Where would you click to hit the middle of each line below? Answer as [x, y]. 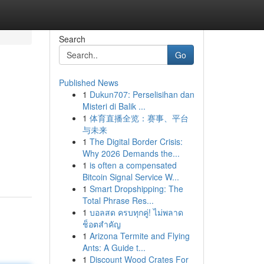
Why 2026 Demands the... [131, 153]
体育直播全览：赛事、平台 [139, 118]
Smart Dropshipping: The [136, 189]
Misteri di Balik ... [114, 106]
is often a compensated [133, 165]
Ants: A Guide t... [114, 247]
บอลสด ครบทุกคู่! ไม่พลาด [136, 212]
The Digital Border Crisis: [136, 141]
